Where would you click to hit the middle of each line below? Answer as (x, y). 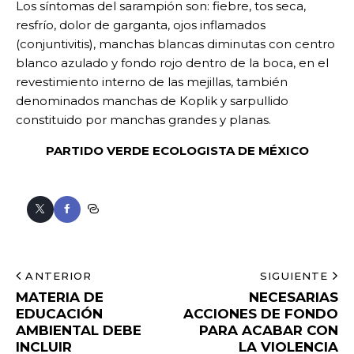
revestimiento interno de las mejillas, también (152, 82)
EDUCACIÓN (59, 313)
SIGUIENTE (294, 275)
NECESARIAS (294, 297)
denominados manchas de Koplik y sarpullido (152, 101)
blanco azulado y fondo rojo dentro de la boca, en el (172, 63)
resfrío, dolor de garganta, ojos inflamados (141, 25)
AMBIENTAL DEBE (79, 330)
